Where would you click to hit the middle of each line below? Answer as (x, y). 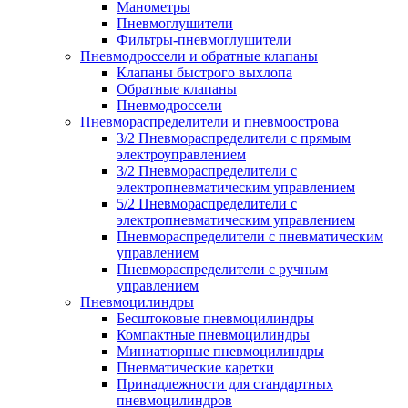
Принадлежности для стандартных (225, 383)
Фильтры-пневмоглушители (204, 39)
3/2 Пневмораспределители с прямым (234, 138)
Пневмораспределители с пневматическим (250, 236)
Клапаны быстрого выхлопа (204, 72)
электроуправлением (181, 154)
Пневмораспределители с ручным (222, 269)
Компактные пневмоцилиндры (213, 334)
